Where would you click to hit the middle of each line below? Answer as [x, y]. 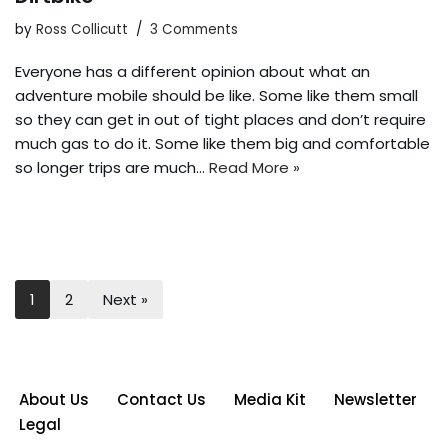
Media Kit [270, 400]
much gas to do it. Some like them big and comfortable [222, 144]
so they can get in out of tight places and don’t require [220, 120]
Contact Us [161, 400]
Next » [125, 300]
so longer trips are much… [112, 168]
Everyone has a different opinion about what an [192, 72]
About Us [54, 400]
